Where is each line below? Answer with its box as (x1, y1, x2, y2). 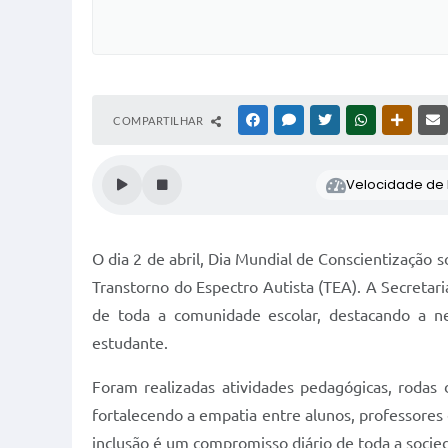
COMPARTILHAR (113, 114, 206, 127)
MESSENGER (299, 114, 362, 126)
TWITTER (335, 114, 382, 126)
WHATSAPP (371, 114, 429, 126)
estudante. (92, 334, 168, 352)
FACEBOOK (263, 114, 321, 126)
